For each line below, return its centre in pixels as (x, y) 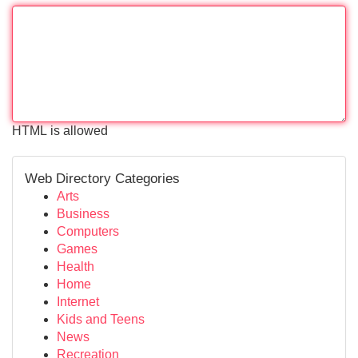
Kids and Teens (101, 319)
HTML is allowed (60, 131)
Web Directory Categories (102, 178)
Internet (78, 302)
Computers (88, 231)
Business (83, 214)
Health (76, 267)
